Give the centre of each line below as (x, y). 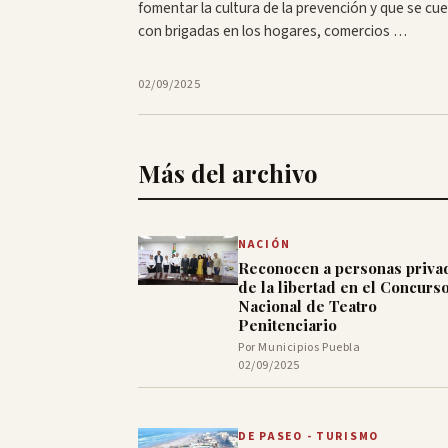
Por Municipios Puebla (299, 348)
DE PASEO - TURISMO (309, 437)
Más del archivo (228, 173)
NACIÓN (264, 245)
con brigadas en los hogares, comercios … (272, 31)
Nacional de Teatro (307, 306)
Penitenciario (287, 325)
